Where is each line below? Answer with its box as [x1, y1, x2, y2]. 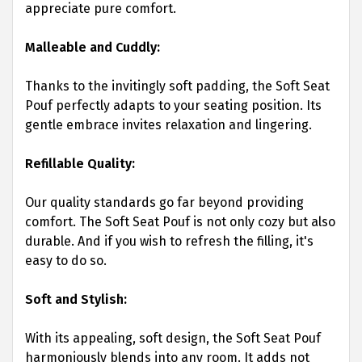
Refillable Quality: [25, 156, 135, 171]
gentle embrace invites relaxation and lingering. [25, 117, 312, 133]
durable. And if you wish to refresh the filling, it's [25, 234, 314, 249]
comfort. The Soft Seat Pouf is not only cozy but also [25, 214, 335, 229]
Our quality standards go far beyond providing [25, 195, 304, 210]
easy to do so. [25, 253, 107, 268]
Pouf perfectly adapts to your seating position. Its [25, 98, 322, 113]
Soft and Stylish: [25, 292, 127, 307]
